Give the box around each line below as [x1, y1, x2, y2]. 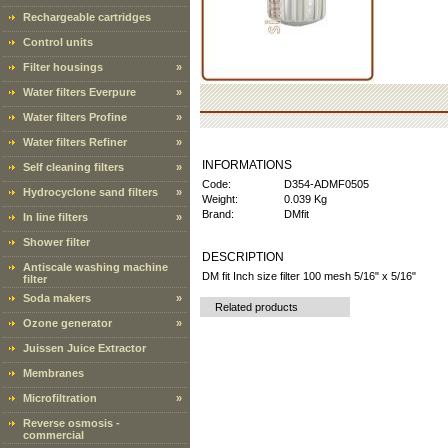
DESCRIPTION [202, 250, 284, 264]
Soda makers [23, 292, 91, 304]
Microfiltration [23, 392, 97, 404]
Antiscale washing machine [23, 261, 168, 273]
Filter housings [23, 61, 103, 73]
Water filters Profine [23, 111, 127, 123]
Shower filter [23, 236, 90, 248]
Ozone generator [23, 317, 112, 329]
